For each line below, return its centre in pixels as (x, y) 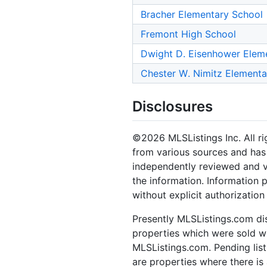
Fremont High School (188, 34)
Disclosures (173, 107)
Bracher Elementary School (202, 15)
